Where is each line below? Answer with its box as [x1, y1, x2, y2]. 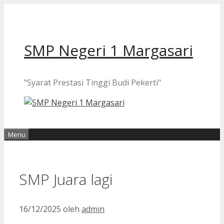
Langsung [3, 4, 41, 15]
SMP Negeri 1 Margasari [24, 40, 193, 60]
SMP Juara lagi [19, 168, 112, 189]
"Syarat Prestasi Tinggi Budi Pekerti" [24, 77, 161, 88]
